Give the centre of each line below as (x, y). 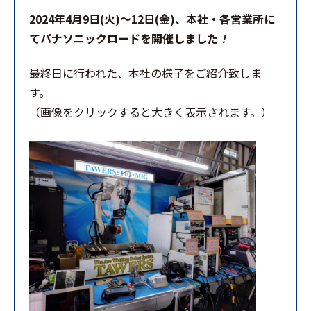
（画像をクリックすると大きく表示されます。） (151, 111)
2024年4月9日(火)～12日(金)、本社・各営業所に (152, 19)
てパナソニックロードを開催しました (124, 39)
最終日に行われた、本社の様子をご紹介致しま (145, 73)
